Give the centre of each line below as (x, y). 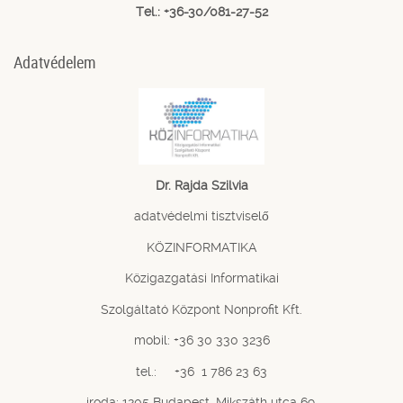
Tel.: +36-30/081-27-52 (201, 12)
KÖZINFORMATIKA (201, 247)
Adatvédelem (55, 62)
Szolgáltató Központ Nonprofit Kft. (201, 309)
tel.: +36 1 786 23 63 (201, 371)
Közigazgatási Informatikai (201, 278)
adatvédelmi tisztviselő (201, 216)
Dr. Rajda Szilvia (201, 185)
